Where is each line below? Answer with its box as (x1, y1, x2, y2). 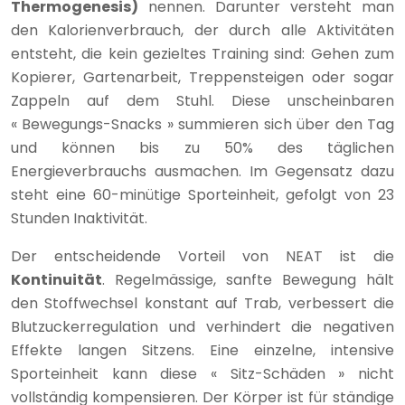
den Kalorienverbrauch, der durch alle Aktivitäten (11, 20, 394, 41)
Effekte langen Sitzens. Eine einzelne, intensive (11, 340, 394, 361)
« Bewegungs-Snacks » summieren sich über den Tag (11, 114, 394, 135)
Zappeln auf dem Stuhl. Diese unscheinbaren (11, 90, 394, 111)
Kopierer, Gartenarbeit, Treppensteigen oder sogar (11, 67, 394, 88)
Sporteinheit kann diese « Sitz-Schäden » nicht (11, 363, 394, 384)
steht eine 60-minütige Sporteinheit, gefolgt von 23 (11, 184, 394, 205)
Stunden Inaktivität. (11, 208, 147, 229)
